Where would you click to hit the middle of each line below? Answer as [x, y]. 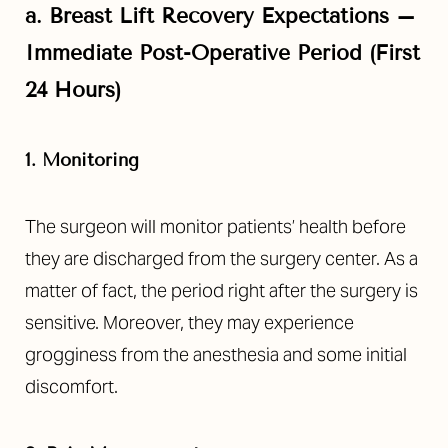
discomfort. [71, 386]
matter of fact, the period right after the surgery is [221, 290]
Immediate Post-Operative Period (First [222, 53]
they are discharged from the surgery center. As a [221, 258]
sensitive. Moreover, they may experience [189, 322]
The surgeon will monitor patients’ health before [215, 226]
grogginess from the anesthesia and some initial [216, 354]
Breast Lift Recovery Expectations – [232, 16]
